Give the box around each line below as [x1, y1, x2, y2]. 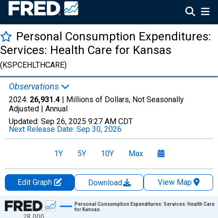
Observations [9, 81, 61, 91]
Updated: [9, 117, 41, 126]
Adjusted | [9, 104, 45, 113]
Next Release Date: [9, 125, 76, 134]
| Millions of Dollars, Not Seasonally [60, 95, 184, 104]
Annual [45, 104, 68, 113]
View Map [157, 178, 192, 187]
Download [88, 178, 124, 187]
